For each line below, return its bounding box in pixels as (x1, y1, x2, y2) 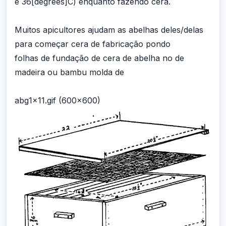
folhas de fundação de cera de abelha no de (15, 53, 184, 64)
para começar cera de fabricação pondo (15, 39, 171, 49)
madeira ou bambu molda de (15, 67, 124, 78)
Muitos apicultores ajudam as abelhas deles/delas (15, 25, 203, 35)
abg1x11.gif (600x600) (15, 95, 100, 106)
